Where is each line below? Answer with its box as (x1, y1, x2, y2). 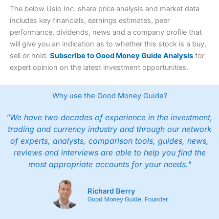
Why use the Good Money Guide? (52, 91, 167, 101)
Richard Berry (88, 187, 135, 196)
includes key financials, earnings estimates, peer (10, 16, 170, 25)
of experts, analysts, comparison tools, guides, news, (10, 136, 209, 146)
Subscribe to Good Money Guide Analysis (50, 51, 193, 61)
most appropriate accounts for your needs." (28, 159, 191, 170)
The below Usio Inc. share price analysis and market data (10, 4, 199, 14)
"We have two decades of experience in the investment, (6, 112, 213, 123)
